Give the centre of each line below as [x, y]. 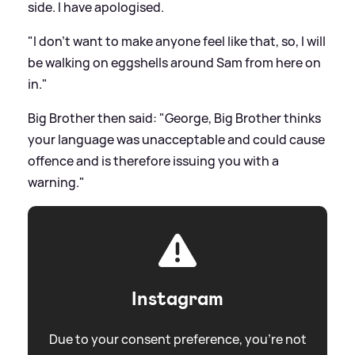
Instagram [177, 299]
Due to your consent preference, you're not [177, 340]
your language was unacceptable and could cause [176, 140]
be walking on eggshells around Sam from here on [174, 63]
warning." [56, 183]
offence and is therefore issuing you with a [153, 161]
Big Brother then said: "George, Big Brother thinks [174, 118]
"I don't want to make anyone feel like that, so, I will [177, 42]
